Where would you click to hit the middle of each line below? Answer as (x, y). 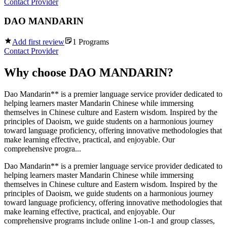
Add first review (38, 42)
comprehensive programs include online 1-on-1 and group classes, (109, 220)
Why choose (37, 72)
